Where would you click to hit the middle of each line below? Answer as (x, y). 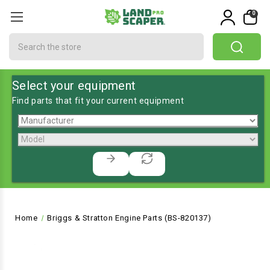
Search (24, 39)
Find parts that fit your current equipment (98, 101)
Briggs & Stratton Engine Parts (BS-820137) (129, 218)
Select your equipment (74, 86)
